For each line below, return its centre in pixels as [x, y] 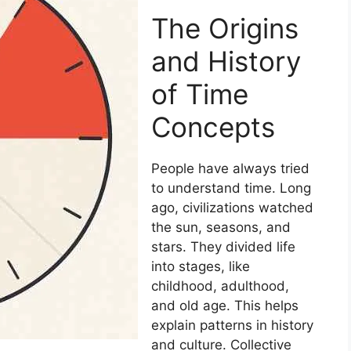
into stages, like [201, 266]
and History [226, 61]
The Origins [225, 28]
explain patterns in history [232, 325]
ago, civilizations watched [232, 207]
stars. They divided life [223, 246]
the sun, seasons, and [221, 227]
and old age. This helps [225, 305]
